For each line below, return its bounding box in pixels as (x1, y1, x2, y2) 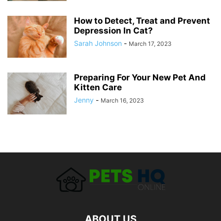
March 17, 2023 (129, 40, 172, 47)
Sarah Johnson (74, 39, 122, 47)
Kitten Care (74, 82, 122, 92)
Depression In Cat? (74, 26, 153, 36)
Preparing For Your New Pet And (74, 73, 206, 82)
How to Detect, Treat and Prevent (74, 16, 210, 26)
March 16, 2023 (101, 97, 144, 104)
